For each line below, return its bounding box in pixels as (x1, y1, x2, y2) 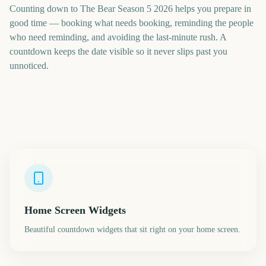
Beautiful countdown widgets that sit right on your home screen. (24, 225, 240, 234)
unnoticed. (9, 61, 49, 71)
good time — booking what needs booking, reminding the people (9, 18, 254, 28)
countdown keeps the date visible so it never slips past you (9, 46, 227, 56)
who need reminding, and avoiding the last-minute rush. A (9, 32, 226, 42)
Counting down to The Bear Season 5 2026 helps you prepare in (9, 4, 251, 14)
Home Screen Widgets (24, 204, 126, 216)
